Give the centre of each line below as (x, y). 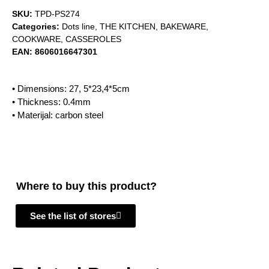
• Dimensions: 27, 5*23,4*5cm (71, 89)
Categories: (37, 26)
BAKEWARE (183, 26)
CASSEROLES (93, 39)
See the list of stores (73, 216)
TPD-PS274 (57, 14)
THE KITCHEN (128, 26)
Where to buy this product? (86, 186)
